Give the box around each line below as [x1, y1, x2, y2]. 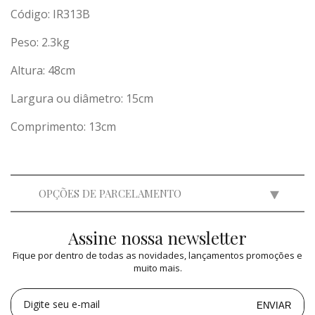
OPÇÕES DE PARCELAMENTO [39, 186, 181, 200]
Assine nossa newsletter [68, 226, 247, 249]
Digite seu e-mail [23, 297, 100, 311]
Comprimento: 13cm [11, 119, 116, 134]
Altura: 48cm [11, 63, 75, 78]
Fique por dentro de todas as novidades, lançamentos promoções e [13, 249, 302, 262]
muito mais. [133, 262, 182, 274]
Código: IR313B [11, 6, 90, 22]
